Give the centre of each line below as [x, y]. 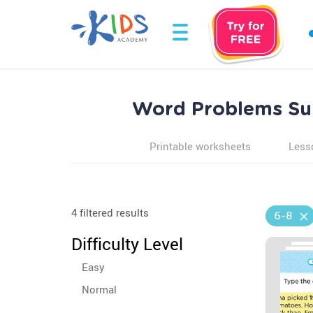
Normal [99, 289]
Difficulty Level [127, 244]
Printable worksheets [200, 146]
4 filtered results [110, 212]
